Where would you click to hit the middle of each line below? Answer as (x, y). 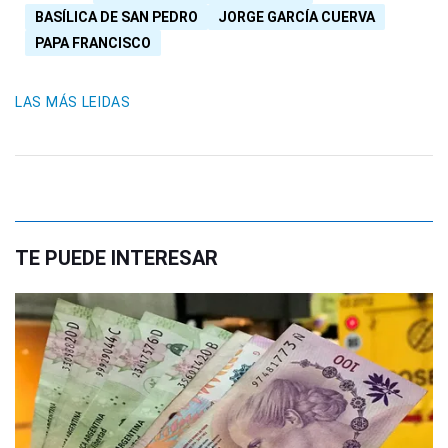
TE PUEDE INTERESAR (116, 258)
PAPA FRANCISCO (93, 43)
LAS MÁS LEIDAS (73, 102)
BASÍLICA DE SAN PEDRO (116, 17)
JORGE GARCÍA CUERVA (296, 17)
